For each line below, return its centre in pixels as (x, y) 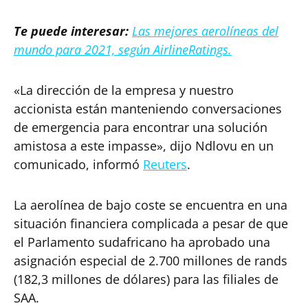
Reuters (165, 164)
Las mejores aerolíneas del (205, 31)
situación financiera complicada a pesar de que (151, 223)
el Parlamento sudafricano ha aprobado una (142, 242)
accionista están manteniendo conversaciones (148, 109)
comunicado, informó (78, 164)
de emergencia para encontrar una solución (141, 127)
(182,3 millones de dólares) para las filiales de (146, 279)
